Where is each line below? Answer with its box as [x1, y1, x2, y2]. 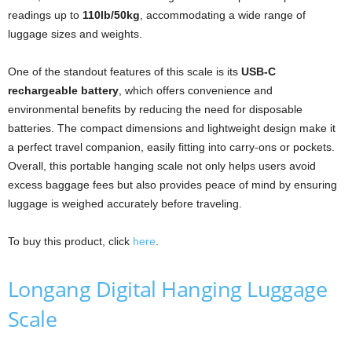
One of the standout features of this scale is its [8, 64, 241, 78]
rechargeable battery [8, 83, 119, 97]
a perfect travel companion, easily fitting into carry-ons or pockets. [8, 140, 335, 153]
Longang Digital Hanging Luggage [8, 273, 328, 303]
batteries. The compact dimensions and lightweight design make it [8, 121, 335, 134]
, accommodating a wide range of [140, 8, 306, 21]
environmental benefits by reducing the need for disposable [8, 102, 302, 115]
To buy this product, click [8, 234, 133, 247]
